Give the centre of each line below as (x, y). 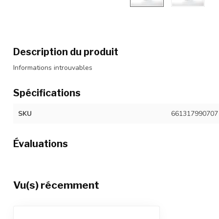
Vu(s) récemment (56, 185)
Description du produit (66, 52)
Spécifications (47, 93)
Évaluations (41, 144)
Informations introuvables (53, 68)
